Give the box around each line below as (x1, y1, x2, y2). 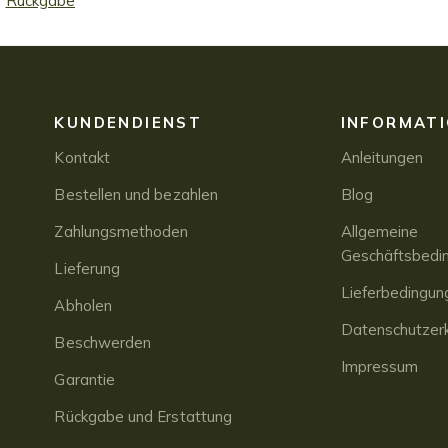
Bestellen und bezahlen (54, 184, 218, 204)
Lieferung (54, 258, 121, 278)
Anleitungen (340, 147, 424, 167)
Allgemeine (340, 221, 419, 241)
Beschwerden (54, 332, 152, 352)
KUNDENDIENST (54, 112, 203, 132)
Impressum (340, 356, 419, 376)
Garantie (54, 369, 115, 389)
